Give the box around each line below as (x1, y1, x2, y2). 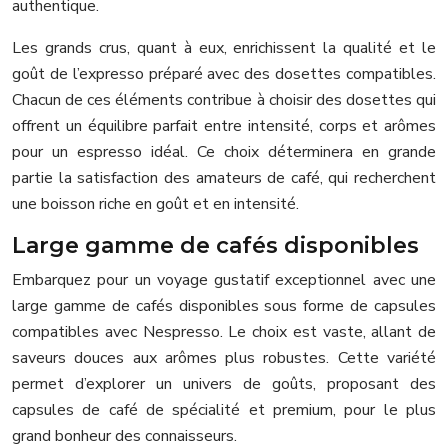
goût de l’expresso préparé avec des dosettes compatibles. (12, 62, 436, 85)
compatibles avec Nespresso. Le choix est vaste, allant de (12, 320, 436, 343)
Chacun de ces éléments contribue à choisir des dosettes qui (12, 88, 436, 111)
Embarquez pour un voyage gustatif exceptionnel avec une (12, 268, 436, 291)
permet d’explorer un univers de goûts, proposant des (12, 372, 436, 395)
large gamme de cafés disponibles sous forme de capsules (12, 294, 436, 317)
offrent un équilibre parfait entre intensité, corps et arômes (12, 114, 436, 137)
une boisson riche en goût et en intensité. (12, 192, 299, 215)
